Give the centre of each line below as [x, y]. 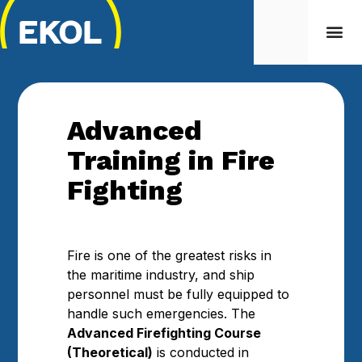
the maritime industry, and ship [161, 275]
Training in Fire [171, 160]
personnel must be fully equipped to [179, 295]
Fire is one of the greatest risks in [170, 256]
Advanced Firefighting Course [164, 333]
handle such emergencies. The [162, 314]
